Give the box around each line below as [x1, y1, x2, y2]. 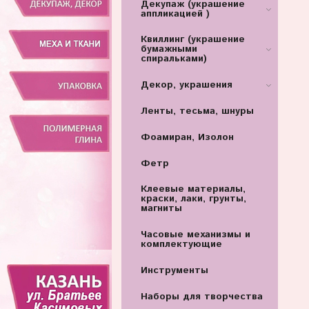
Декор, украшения [140, 78, 232, 92]
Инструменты [140, 263, 208, 277]
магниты [140, 201, 182, 216]
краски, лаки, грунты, [140, 192, 246, 206]
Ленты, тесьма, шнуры [140, 103, 254, 118]
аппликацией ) [140, 6, 210, 21]
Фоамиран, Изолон [140, 130, 234, 144]
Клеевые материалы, [140, 182, 246, 197]
